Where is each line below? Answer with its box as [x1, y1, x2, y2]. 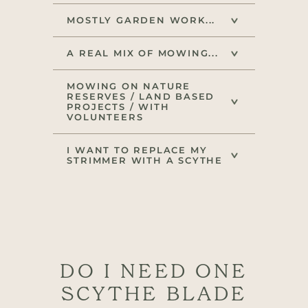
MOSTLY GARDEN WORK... [67, 14, 216, 26]
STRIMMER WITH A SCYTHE [67, 155, 223, 166]
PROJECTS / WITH [67, 101, 170, 113]
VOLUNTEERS [67, 111, 144, 123]
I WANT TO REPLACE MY [67, 144, 208, 156]
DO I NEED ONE [60, 259, 248, 283]
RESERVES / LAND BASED [67, 91, 215, 102]
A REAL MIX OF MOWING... [67, 47, 219, 59]
